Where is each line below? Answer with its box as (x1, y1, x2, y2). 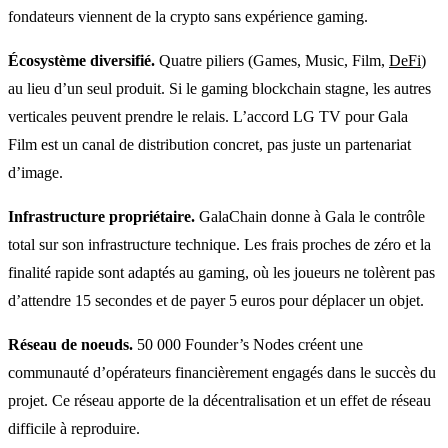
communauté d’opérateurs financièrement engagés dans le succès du (8, 363, 436, 381)
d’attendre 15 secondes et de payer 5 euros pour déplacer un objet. (8, 291, 424, 309)
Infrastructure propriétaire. (8, 207, 195, 225)
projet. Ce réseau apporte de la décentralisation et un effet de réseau (8, 391, 431, 409)
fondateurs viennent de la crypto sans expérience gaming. (8, 7, 368, 25)
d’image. (8, 163, 63, 181)
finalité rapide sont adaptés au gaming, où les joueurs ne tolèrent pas (8, 263, 435, 281)
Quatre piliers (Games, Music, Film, (155, 51, 389, 69)
